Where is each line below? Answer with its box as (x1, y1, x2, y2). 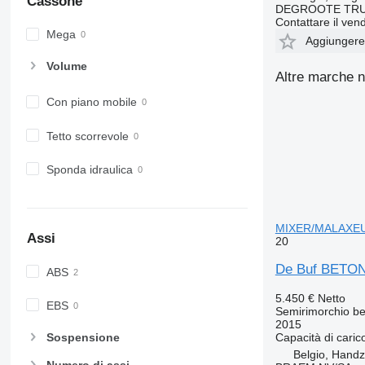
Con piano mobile (46, 95, 137, 109)
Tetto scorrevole (46, 129, 129, 143)
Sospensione (46, 331, 120, 345)
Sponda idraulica (46, 162, 133, 176)
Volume (46, 59, 87, 73)
